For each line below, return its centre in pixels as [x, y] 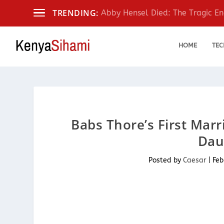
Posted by [165, 160]
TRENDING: [75, 13]
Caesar [194, 160]
